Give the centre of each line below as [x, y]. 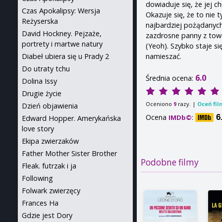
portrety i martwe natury [62, 44]
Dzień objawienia [50, 106]
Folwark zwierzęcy [51, 191]
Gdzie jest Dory [47, 215]
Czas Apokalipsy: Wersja [61, 11]
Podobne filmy [170, 163]
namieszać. [164, 56]
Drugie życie [42, 93]
